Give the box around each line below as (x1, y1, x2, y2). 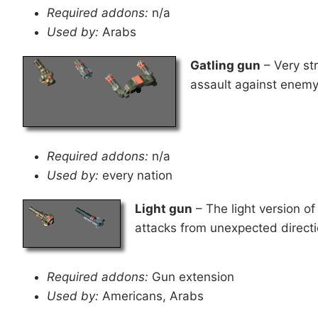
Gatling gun (190, 57, 261, 72)
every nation (99, 168, 172, 182)
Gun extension (148, 269, 234, 284)
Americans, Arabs (99, 288, 204, 303)
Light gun (135, 201, 192, 216)
